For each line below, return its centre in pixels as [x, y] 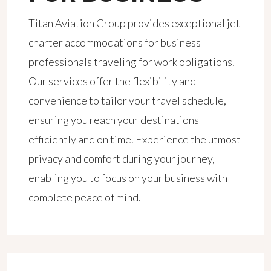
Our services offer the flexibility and [113, 81]
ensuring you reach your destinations [114, 119]
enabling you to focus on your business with [128, 178]
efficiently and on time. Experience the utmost [135, 139]
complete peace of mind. [85, 197]
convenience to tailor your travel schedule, [128, 100]
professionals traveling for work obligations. [132, 61]
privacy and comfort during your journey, [122, 158]
